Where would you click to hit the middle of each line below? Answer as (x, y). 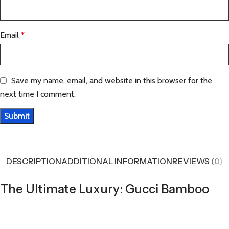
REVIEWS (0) (198, 161)
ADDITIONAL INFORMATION (117, 161)
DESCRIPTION (34, 161)
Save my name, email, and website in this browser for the (112, 80)
